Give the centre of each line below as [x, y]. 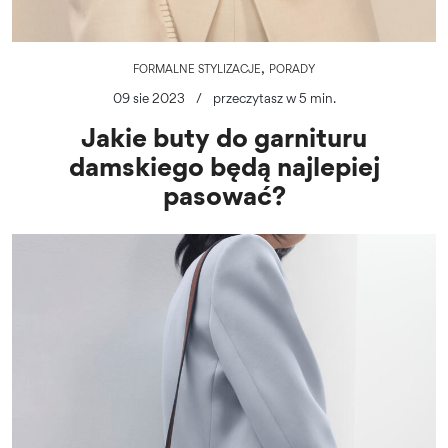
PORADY [292, 68]
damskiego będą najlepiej [224, 165]
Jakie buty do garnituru [224, 136]
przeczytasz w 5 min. [274, 97]
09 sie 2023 [148, 97]
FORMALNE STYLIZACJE [197, 68]
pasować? [224, 194]
